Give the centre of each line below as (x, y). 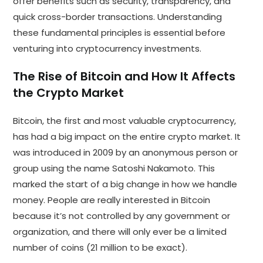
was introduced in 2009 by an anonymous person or (126, 152)
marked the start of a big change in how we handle (125, 184)
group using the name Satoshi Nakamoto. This (114, 168)
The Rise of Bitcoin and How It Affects (124, 76)
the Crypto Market (69, 92)
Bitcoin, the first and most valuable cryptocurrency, (125, 120)
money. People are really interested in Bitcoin (112, 200)
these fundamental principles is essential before (119, 32)
